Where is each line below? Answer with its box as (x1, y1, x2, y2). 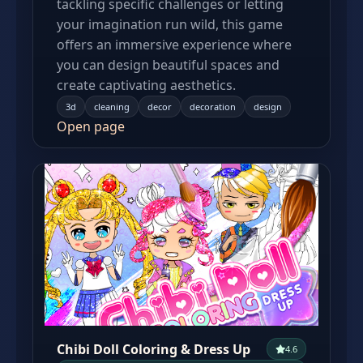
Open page (57, 117, 125, 135)
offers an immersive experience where (57, 36, 292, 53)
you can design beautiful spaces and (57, 56, 280, 74)
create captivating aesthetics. (57, 76, 236, 94)
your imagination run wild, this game (57, 15, 283, 33)
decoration (190, 100, 236, 113)
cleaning (94, 100, 130, 113)
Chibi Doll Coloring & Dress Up (57, 340, 250, 358)
